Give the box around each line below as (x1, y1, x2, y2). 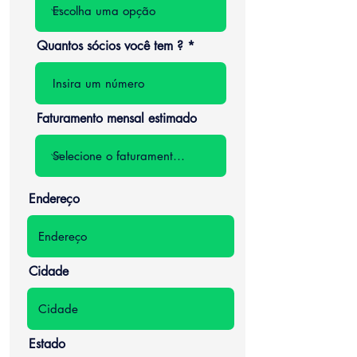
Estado (29, 335, 65, 352)
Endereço (29, 190, 80, 207)
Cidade (29, 263, 69, 280)
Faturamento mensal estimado (37, 110, 197, 127)
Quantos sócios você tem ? (37, 37, 183, 54)
